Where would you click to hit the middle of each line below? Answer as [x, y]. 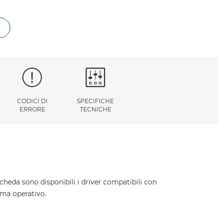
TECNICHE [95, 109]
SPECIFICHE [95, 101]
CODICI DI [32, 101]
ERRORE [32, 109]
